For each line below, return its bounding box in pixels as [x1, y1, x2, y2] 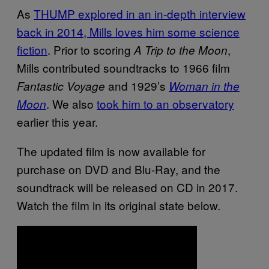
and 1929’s [105, 77, 169, 94]
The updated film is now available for [17, 142, 205, 159]
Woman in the [169, 77, 240, 94]
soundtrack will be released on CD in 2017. [17, 178, 238, 195]
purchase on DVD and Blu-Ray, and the [17, 160, 220, 177]
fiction [17, 41, 47, 58]
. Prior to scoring [47, 41, 134, 58]
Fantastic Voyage [17, 77, 105, 94]
